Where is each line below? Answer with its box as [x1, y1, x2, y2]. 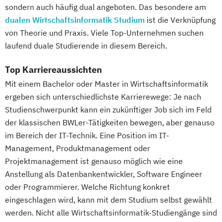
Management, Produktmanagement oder [5, 143, 150, 154]
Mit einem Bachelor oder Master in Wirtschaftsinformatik [5, 79, 208, 89]
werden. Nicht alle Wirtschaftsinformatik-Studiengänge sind [5, 208, 217, 218]
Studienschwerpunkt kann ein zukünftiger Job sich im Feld [5, 105, 212, 115]
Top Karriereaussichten [5, 64, 102, 76]
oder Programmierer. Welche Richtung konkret [5, 182, 170, 192]
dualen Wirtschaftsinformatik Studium [5, 15, 145, 25]
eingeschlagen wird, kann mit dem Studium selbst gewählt [5, 195, 212, 205]
